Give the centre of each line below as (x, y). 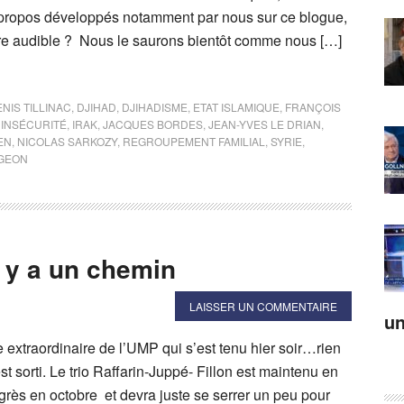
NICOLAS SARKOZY (67, 141)
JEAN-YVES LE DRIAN (265, 124)
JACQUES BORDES (153, 124)
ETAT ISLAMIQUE (236, 107)
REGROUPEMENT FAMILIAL (194, 141)
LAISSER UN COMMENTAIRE (263, 306)
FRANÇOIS (313, 107)
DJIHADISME (155, 107)
